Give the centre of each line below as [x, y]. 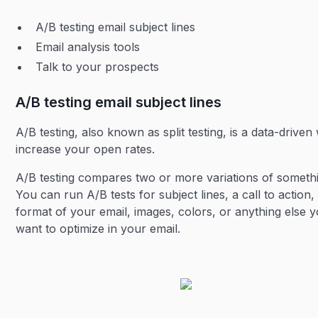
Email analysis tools [88, 47]
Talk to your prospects [98, 67]
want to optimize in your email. [98, 229]
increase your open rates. [86, 149]
